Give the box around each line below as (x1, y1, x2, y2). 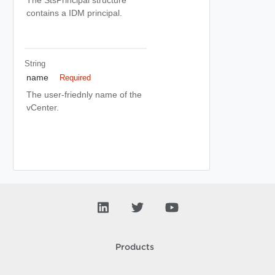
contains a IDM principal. (26, 8, 122, 18)
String (24, 58, 45, 68)
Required (59, 73, 91, 82)
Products (115, 244, 154, 251)
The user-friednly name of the (26, 90, 142, 99)
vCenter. (26, 103, 59, 112)
